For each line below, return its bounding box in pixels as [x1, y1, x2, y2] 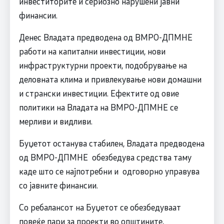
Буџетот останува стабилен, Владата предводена [18, 137, 204, 149]
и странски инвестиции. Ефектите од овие [18, 87, 179, 99]
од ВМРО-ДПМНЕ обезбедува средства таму [18, 151, 191, 163]
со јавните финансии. [18, 179, 98, 191]
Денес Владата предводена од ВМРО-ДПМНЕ [18, 31, 192, 43]
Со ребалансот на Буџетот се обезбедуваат [18, 201, 181, 213]
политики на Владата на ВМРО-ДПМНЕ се [18, 101, 178, 113]
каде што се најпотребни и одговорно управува [18, 165, 199, 177]
